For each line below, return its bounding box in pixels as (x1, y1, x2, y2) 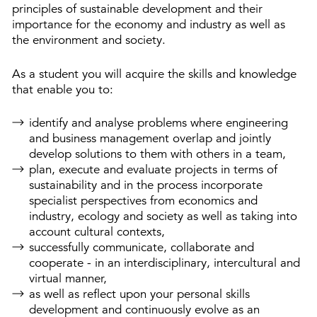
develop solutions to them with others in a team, (28, 146, 286, 162)
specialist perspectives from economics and (28, 193, 258, 209)
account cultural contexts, (28, 224, 165, 240)
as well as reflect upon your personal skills (28, 287, 250, 302)
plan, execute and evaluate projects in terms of (28, 162, 277, 178)
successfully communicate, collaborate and (28, 240, 254, 255)
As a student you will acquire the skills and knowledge (12, 66, 296, 81)
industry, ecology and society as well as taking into (28, 209, 297, 224)
